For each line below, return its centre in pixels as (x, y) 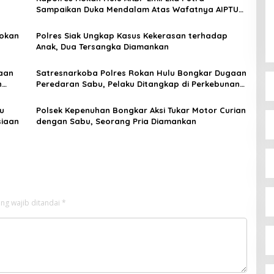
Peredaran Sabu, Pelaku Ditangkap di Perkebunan (138, 83)
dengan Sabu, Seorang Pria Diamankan (116, 121)
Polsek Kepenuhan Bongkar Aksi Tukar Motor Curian (141, 110)
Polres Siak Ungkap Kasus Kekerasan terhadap (131, 35)
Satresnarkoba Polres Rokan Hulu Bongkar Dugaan (141, 72)
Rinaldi (50, 20)
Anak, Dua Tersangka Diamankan (102, 46)
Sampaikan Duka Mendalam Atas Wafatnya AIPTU (137, 9)
